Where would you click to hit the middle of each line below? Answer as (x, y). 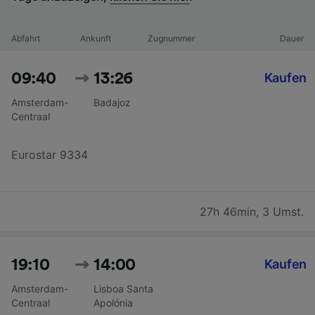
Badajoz (112, 102)
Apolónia (114, 302)
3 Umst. (283, 211)
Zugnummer (171, 38)
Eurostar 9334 (50, 154)
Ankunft (95, 38)
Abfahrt (26, 38)
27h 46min (228, 211)
